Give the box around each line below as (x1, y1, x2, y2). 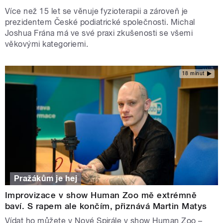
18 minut (182, 71, 205, 77)
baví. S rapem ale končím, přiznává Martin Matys (5, 201, 207, 211)
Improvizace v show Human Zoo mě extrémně (5, 190, 197, 200)
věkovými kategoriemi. (5, 39, 89, 49)
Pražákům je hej (14, 174, 78, 184)
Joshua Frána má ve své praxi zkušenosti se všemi (5, 28, 193, 38)
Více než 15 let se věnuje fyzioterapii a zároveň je (5, 6, 188, 16)
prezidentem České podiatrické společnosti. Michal (5, 17, 195, 27)
